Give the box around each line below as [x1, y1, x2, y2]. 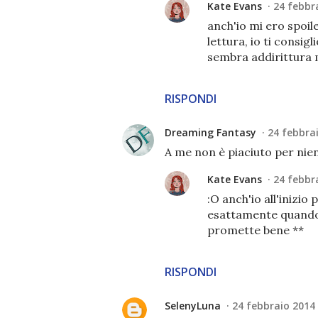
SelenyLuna [165, 298, 221, 312]
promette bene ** [207, 222, 304, 237]
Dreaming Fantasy [165, 125, 256, 139]
